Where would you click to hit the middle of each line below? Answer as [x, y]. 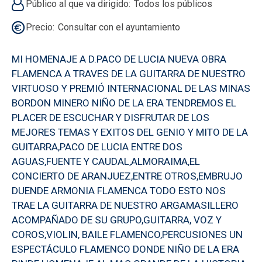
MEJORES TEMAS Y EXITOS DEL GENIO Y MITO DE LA [130, 132]
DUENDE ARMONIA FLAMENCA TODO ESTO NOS [119, 190]
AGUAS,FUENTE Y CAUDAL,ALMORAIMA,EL [106, 161]
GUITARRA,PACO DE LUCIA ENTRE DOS [97, 146]
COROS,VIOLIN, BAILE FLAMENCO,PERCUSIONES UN [127, 234]
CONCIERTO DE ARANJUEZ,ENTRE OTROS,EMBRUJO [127, 176]
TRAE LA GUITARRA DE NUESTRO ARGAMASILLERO [125, 205]
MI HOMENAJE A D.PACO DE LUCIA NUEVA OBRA [119, 59]
